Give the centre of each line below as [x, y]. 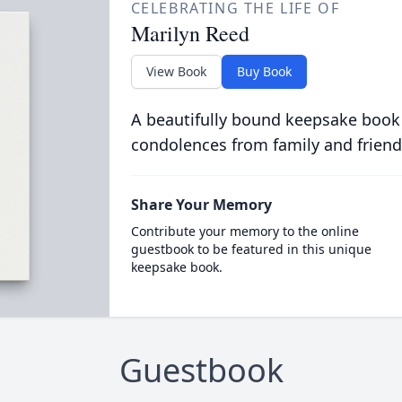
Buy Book [264, 71]
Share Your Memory [201, 205]
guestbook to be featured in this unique [251, 249]
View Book [176, 71]
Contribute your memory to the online [245, 231]
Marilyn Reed [190, 33]
